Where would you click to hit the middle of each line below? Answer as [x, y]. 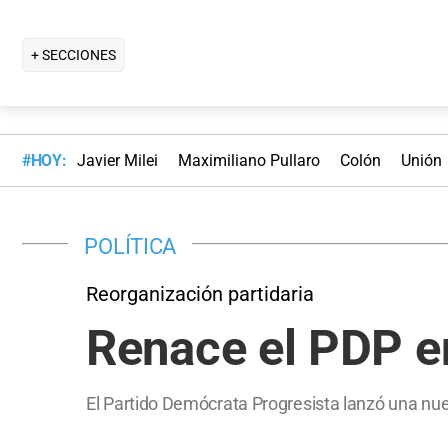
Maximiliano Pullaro [248, 161]
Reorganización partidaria [200, 293]
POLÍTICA [130, 245]
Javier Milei [117, 161]
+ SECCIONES [73, 54]
